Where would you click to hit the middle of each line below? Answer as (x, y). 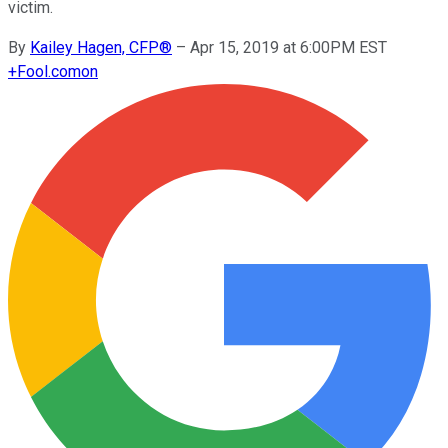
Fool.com (49, 71)
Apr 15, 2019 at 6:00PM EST (288, 47)
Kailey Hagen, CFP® (101, 47)
